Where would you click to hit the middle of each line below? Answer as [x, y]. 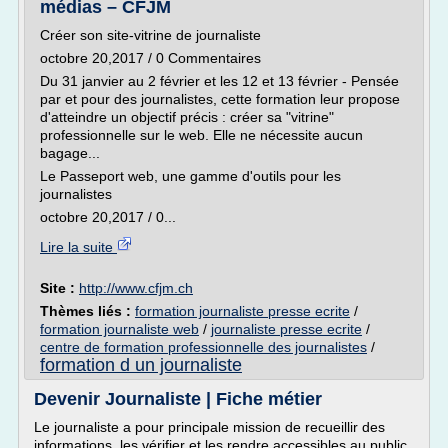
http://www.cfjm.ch [136, 288]
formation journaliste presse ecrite [242, 311]
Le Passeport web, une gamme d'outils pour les [190, 176]
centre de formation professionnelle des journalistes [203, 347]
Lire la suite [78, 247]
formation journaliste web [119, 329]
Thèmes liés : [87, 311]
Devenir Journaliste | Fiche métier [178, 399]
